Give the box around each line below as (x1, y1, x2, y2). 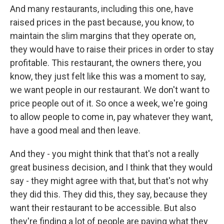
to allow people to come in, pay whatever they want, (10, 111, 212, 122)
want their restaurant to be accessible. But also (10, 202, 196, 213)
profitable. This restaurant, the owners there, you (10, 57, 201, 68)
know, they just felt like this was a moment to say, (10, 71, 205, 81)
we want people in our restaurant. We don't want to (10, 84, 209, 95)
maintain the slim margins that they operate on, (10, 30, 195, 41)
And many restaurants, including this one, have (10, 3, 193, 14)
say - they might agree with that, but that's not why (10, 175, 208, 186)
